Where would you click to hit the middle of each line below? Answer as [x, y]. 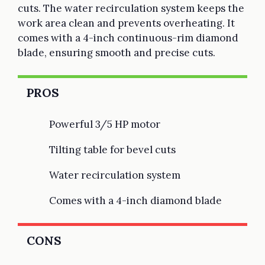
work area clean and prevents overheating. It [126, 23]
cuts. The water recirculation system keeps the [131, 8]
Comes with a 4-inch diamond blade [135, 200]
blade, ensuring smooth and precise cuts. [117, 52]
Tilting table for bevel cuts [112, 149]
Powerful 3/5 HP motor [105, 124]
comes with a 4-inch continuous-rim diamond [128, 38]
